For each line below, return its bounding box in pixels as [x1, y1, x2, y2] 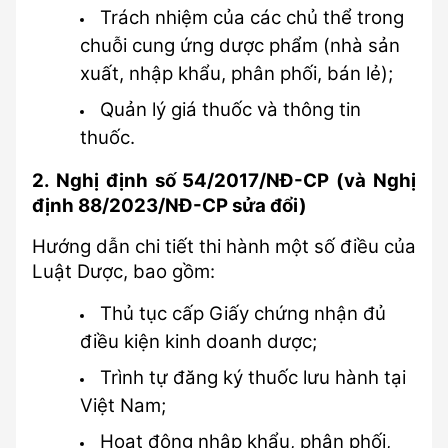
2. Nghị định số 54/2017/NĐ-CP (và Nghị [32, 169, 416, 192]
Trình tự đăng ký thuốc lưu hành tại [99, 366, 406, 389]
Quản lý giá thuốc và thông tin [99, 98, 361, 121]
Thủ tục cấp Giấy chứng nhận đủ [99, 302, 386, 325]
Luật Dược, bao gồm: [32, 260, 215, 283]
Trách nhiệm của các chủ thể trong [99, 6, 404, 29]
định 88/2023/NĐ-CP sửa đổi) [32, 194, 307, 217]
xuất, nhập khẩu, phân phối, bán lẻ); [80, 62, 393, 85]
